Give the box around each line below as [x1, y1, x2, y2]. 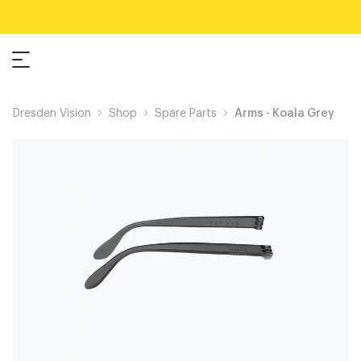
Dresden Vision [13, 104, 91, 119]
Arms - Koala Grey [234, 104, 334, 119]
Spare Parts [155, 104, 217, 119]
